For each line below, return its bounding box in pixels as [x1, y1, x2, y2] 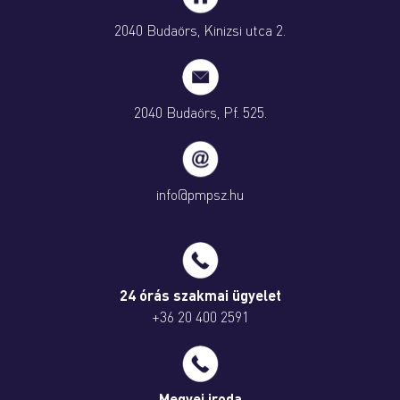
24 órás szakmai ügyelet [119, 286, 281, 305]
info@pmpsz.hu [156, 185, 244, 204]
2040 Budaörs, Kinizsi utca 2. [114, 21, 286, 39]
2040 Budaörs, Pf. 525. [133, 103, 267, 121]
